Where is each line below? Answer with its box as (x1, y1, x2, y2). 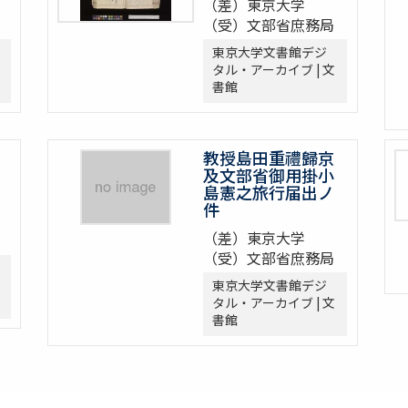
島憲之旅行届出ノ (203, 180, 335, 205)
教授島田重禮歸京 (203, 146, 335, 170)
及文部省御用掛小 (203, 163, 335, 188)
